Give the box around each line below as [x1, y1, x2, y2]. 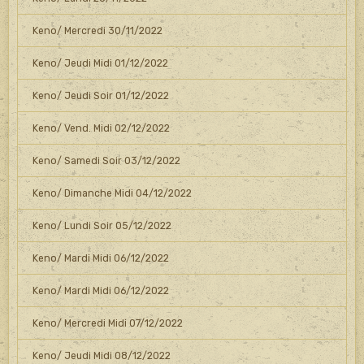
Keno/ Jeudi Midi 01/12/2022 [32, 57, 168, 69]
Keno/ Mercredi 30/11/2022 [32, 24, 162, 37]
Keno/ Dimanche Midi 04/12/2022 [32, 187, 192, 199]
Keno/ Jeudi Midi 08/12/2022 [32, 349, 171, 362]
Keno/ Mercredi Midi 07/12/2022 [32, 317, 183, 329]
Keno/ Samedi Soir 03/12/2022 [32, 154, 180, 167]
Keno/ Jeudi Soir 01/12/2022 [32, 89, 169, 102]
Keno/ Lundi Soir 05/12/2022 [32, 219, 171, 232]
